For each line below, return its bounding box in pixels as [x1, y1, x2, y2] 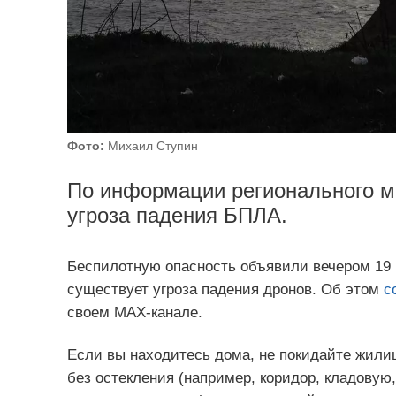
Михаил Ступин [103, 139, 198, 153]
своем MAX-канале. [66, 304, 202, 322]
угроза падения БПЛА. [66, 203, 287, 227]
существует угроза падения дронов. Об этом [66, 281, 384, 299]
